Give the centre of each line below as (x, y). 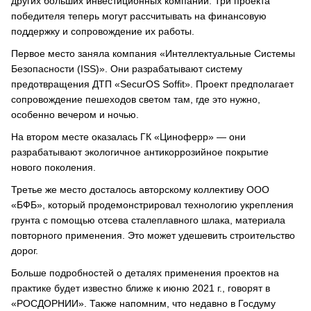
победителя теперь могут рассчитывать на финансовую (139, 16)
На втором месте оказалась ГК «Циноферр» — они (128, 137)
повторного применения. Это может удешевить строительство (153, 235)
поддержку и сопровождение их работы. (103, 31)
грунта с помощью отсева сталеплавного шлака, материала (148, 220)
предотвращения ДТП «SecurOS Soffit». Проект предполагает (152, 84)
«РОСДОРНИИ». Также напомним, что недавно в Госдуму (143, 303)
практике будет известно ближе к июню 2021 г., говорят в (141, 288)
